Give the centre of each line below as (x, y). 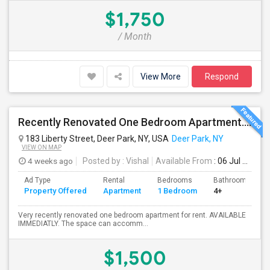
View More (161, 77)
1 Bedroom (177, 191)
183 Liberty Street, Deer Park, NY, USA (96, 139)
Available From (184, 161)
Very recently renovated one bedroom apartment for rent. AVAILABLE (132, 215)
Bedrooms (175, 180)
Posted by (102, 161)
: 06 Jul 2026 (227, 161)
